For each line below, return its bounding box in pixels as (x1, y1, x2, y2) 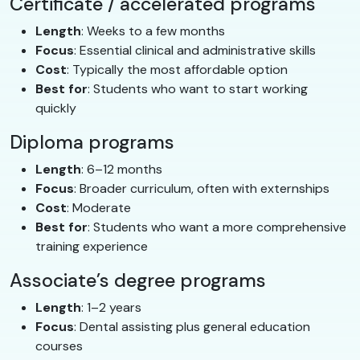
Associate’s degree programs (10, 268, 266, 293)
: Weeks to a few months (81, 22, 225, 40)
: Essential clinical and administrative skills (74, 42, 316, 59)
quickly (35, 100, 76, 117)
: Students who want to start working (88, 80, 308, 98)
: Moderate (67, 199, 131, 217)
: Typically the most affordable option (67, 61, 288, 79)
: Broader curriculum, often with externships (74, 180, 329, 198)
